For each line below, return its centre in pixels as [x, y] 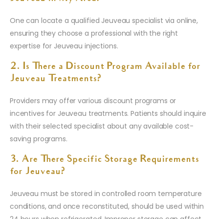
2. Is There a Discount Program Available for [105, 67]
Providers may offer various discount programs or [93, 100]
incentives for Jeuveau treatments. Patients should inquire [108, 113]
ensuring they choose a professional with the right [94, 33]
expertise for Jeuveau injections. [64, 46]
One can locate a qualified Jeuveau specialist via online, [104, 20]
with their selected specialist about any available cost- [102, 126]
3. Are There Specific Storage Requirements [104, 160]
